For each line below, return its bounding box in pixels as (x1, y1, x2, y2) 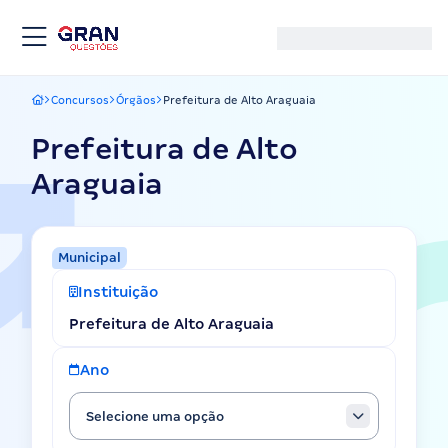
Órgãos (116, 94, 156, 106)
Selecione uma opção (86, 408, 224, 424)
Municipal (58, 250, 121, 265)
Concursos (51, 94, 109, 106)
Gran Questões (31, 99, 114, 112)
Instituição (78, 284, 158, 300)
